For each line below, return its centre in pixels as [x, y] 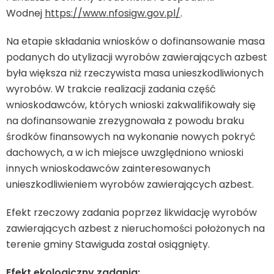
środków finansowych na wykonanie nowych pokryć [131, 137]
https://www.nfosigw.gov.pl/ [113, 13]
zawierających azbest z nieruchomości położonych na [135, 229]
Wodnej [25, 13]
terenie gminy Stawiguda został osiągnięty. [108, 245]
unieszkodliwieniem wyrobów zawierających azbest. [130, 185]
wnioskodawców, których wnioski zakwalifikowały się [131, 105]
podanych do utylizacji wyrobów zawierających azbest [137, 57]
